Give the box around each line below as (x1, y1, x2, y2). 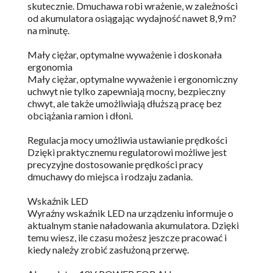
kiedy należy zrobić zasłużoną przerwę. (27, 244, 189, 256)
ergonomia (27, 61, 73, 73)
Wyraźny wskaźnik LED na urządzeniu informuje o (27, 207, 233, 219)
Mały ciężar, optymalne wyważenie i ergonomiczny (27, 73, 238, 85)
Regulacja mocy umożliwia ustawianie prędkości (27, 134, 227, 146)
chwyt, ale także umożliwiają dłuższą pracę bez (27, 97, 222, 110)
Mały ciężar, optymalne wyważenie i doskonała (27, 49, 222, 61)
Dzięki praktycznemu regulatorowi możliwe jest (27, 146, 227, 158)
